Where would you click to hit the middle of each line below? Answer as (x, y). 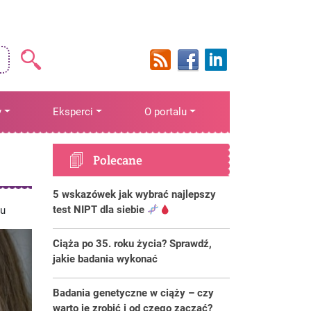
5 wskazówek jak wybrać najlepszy (134, 194)
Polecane (118, 160)
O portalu (165, 112)
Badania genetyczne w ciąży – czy (133, 293)
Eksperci (73, 112)
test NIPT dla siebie (100, 210)
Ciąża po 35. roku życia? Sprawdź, (132, 244)
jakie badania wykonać (105, 259)
